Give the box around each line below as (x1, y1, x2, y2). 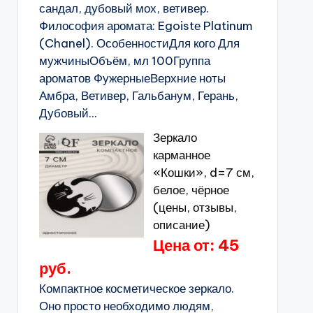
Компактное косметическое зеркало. (38, 281, 234, 296)
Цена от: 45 (152, 235, 240, 255)
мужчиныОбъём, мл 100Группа (38, 53, 210, 68)
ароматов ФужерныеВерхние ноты (38, 71, 226, 86)
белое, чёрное (152, 182, 229, 198)
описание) (152, 217, 210, 233)
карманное (152, 147, 210, 163)
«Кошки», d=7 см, (152, 165, 254, 180)
